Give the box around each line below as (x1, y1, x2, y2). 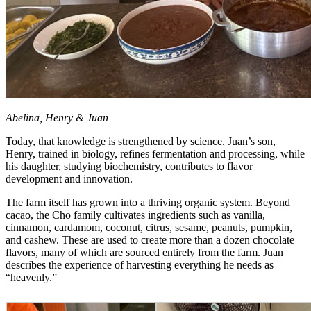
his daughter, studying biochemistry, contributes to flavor (6, 160, 253, 172)
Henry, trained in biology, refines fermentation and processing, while (6, 147, 305, 160)
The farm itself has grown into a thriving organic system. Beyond (6, 196, 290, 208)
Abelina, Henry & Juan (6, 111, 108, 124)
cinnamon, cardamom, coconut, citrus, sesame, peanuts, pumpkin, (6, 221, 292, 233)
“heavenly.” (6, 271, 57, 283)
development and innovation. (6, 172, 133, 185)
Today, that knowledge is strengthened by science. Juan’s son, (6, 135, 276, 147)
